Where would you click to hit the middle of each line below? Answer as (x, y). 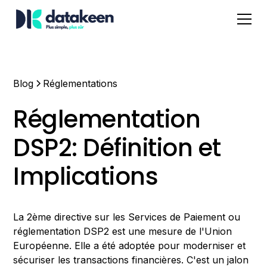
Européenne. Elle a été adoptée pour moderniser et (130, 246)
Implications (86, 176)
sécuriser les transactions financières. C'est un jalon (131, 260)
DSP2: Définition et (117, 148)
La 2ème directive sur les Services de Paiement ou (127, 217)
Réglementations (80, 83)
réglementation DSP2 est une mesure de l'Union (123, 231)
